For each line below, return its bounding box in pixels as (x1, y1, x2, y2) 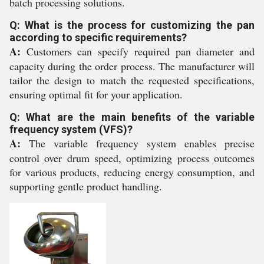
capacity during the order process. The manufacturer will (9, 59, 255, 73)
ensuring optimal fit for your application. (9, 87, 183, 101)
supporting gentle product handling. (9, 179, 162, 193)
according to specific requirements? (9, 31, 187, 44)
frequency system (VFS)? (9, 123, 133, 136)
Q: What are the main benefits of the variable (9, 111, 255, 123)
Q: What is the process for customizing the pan (9, 19, 255, 31)
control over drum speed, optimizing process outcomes (9, 151, 255, 165)
